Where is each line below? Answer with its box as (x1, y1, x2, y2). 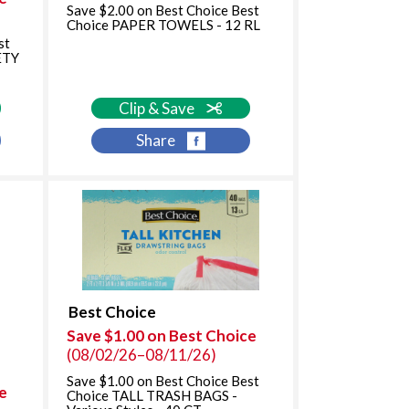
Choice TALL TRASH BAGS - (66, 387, 237, 404)
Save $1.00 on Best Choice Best (66, 372, 259, 390)
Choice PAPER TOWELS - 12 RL (66, 16, 260, 33)
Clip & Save (119, 98, 198, 118)
